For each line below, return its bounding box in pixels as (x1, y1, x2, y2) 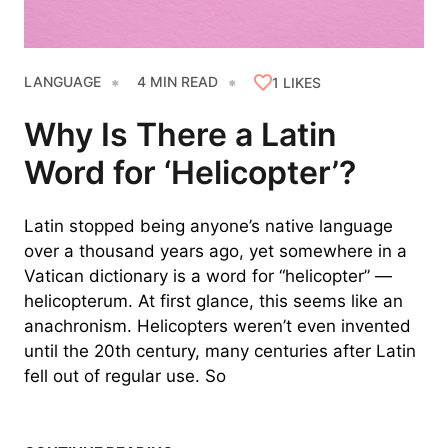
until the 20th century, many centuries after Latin (24, 341, 416, 362)
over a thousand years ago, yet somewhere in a (24, 241, 407, 262)
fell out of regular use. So (24, 366, 226, 387)
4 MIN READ (137, 73, 218, 91)
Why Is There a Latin (24, 115, 337, 155)
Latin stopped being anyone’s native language (24, 216, 393, 237)
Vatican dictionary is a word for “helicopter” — (24, 266, 392, 287)
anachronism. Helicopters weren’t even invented (24, 316, 411, 337)
